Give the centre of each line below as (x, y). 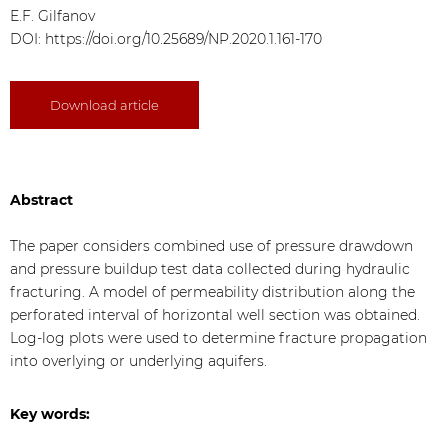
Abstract (41, 200)
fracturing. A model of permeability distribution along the (212, 292)
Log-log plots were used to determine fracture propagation (218, 338)
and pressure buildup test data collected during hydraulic (210, 269)
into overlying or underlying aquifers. (138, 361)
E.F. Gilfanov (52, 16)
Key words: (50, 414)
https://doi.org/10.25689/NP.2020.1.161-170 (183, 39)
